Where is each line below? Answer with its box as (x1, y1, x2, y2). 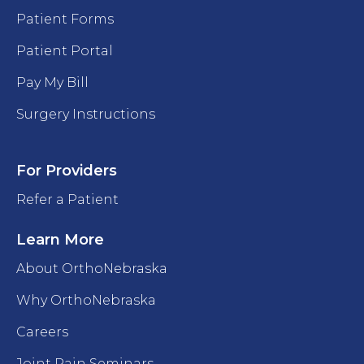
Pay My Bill (16, 75, 89, 91)
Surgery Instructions (16, 106, 155, 123)
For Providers (16, 162, 117, 180)
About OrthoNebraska (16, 261, 167, 277)
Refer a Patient (16, 192, 119, 208)
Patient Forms (16, 11, 114, 28)
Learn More (16, 231, 104, 249)
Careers (16, 324, 68, 340)
